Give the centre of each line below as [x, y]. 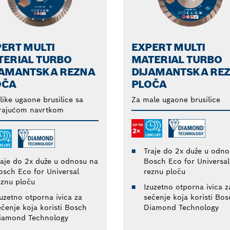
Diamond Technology [181, 207]
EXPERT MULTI [168, 47]
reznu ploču [164, 171]
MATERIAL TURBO [177, 59]
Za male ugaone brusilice [176, 99]
